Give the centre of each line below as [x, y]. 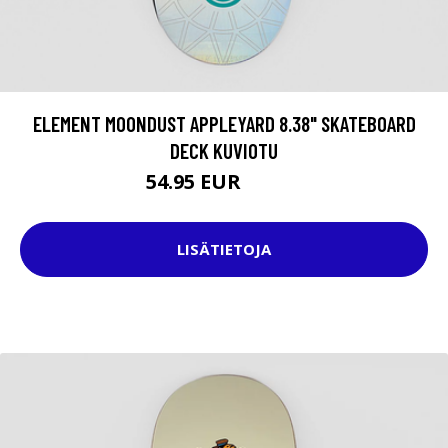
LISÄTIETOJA [224, 249]
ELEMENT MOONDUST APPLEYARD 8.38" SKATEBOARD [224, 123]
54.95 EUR [196, 181]
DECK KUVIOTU [224, 150]
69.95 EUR [274, 184]
